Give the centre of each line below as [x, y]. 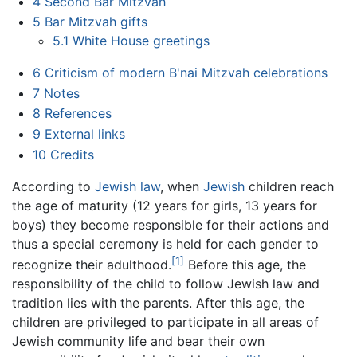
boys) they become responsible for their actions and [171, 224]
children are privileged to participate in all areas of [165, 322]
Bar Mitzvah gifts [96, 22]
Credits [72, 154]
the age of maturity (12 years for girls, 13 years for [165, 205]
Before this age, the [245, 264]
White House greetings [141, 41]
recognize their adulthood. [92, 264]
